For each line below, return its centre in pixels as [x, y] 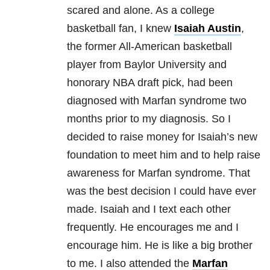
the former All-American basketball [149, 47]
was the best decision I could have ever [162, 191]
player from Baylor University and [147, 65]
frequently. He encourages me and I [153, 228]
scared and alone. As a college [141, 11]
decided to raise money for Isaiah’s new [162, 137]
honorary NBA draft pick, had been [150, 83]
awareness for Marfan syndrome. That [159, 173]
